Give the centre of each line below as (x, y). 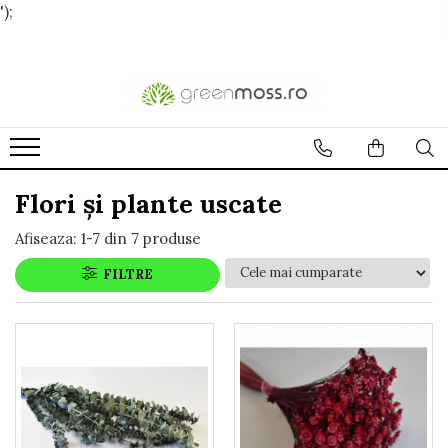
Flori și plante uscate (148, 203)
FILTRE (124, 274)
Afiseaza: (46, 238)
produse (172, 238)
